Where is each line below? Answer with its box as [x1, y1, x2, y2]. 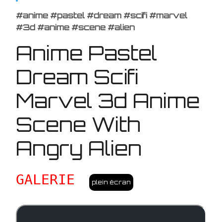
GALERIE [16, 171, 75, 188]
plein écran [92, 178, 131, 186]
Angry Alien [16, 135, 147, 161]
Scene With [16, 111, 140, 137]
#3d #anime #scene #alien [16, 22, 135, 32]
